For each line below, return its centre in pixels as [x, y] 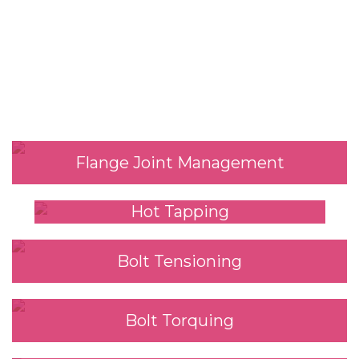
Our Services [179, 95]
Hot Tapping [179, 212]
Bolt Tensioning [179, 261]
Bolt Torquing [179, 320]
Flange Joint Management [179, 162]
